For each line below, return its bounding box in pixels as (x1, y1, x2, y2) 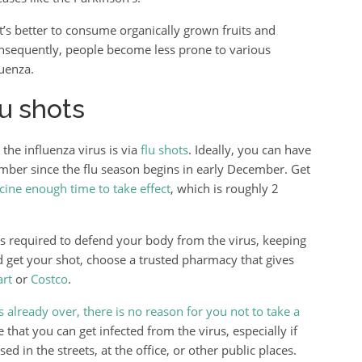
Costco (30, 271, 68, 287)
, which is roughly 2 (170, 180, 279, 196)
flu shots (140, 141, 188, 158)
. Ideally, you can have (187, 141, 311, 158)
